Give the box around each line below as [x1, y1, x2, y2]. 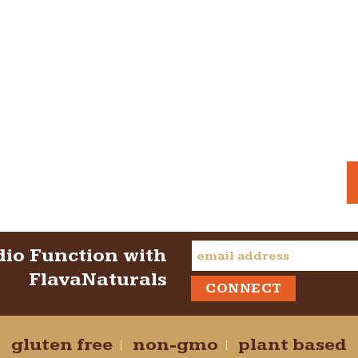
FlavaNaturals [29, 268, 167, 292]
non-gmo [133, 334, 218, 356]
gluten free [11, 334, 113, 356]
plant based [238, 334, 347, 356]
